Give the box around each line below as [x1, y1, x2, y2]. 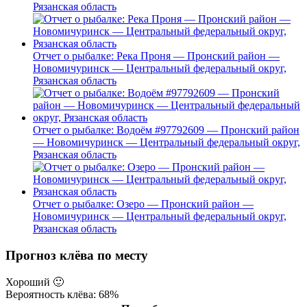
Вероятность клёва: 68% [5, 288, 119, 300]
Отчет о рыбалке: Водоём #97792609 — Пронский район [33, 124, 299, 136]
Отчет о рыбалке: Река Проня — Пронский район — [33, 50, 280, 62]
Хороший [5, 275, 53, 288]
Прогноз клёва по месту [5, 247, 148, 262]
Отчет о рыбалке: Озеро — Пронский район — [33, 198, 254, 210]
